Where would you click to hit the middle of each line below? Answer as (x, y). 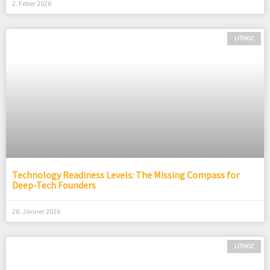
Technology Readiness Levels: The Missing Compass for (126, 175)
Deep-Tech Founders (54, 185)
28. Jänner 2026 (36, 212)
